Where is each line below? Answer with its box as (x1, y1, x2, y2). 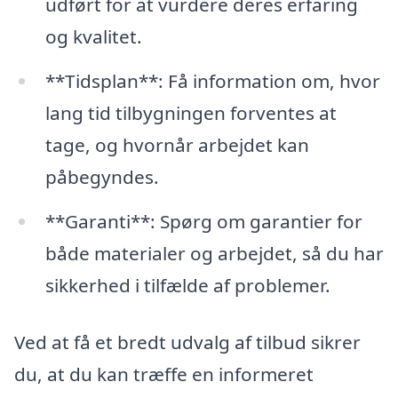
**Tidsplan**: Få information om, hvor (44, 68, 380, 94)
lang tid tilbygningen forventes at (44, 100, 337, 126)
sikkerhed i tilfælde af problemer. (44, 273, 330, 298)
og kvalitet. (44, 24, 142, 50)
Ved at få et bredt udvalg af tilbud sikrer (14, 329, 361, 354)
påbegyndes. (44, 164, 159, 190)
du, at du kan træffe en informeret (14, 361, 314, 386)
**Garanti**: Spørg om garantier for (44, 209, 362, 235)
